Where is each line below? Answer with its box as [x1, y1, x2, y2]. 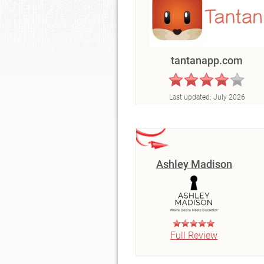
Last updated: [169, 93, 213, 101]
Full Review [170, 229, 218, 241]
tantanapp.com [171, 54, 243, 67]
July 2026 [213, 93, 245, 101]
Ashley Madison [156, 157, 232, 170]
